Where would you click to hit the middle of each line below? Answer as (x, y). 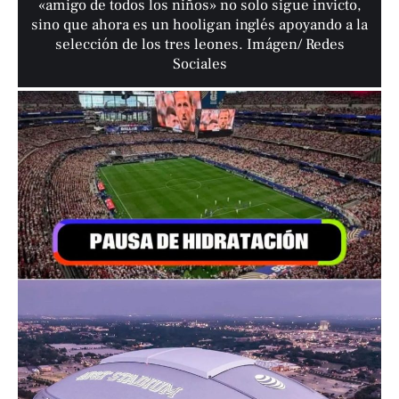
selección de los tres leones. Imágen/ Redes (199, 45)
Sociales (199, 65)
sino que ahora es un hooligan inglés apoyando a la (200, 25)
